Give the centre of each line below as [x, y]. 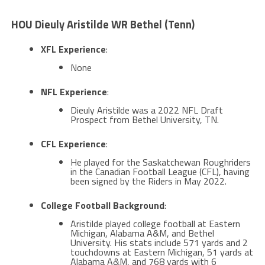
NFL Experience [74, 91]
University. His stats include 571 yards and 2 [159, 242]
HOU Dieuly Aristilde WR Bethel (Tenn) [103, 24]
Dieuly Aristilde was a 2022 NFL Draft [146, 110]
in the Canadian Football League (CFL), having [160, 171]
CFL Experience [73, 143]
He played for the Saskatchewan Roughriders [160, 162]
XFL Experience [73, 49]
